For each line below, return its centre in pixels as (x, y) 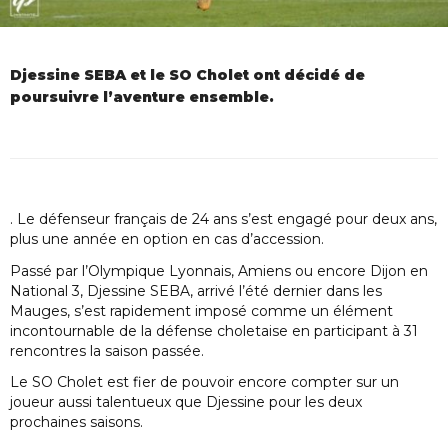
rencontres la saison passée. (107, 350)
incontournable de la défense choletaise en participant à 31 (214, 330)
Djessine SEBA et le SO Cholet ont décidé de (187, 74)
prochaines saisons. (76, 422)
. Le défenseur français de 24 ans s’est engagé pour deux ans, (223, 218)
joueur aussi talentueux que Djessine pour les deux (186, 402)
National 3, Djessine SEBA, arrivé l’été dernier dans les (196, 290)
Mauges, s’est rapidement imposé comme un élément (201, 310)
